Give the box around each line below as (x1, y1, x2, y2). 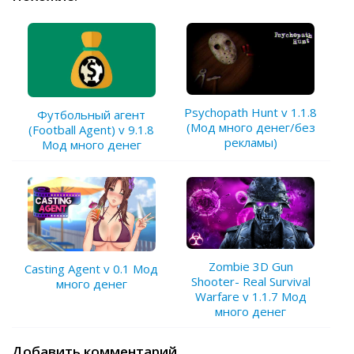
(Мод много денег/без (186, 119, 315, 135)
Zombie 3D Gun (208, 258, 293, 275)
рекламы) (224, 134, 277, 150)
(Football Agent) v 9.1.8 (28, 121, 155, 137)
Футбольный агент (37, 106, 146, 122)
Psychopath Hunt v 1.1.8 (184, 104, 318, 120)
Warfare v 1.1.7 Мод (194, 288, 307, 305)
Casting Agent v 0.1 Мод (24, 260, 159, 277)
